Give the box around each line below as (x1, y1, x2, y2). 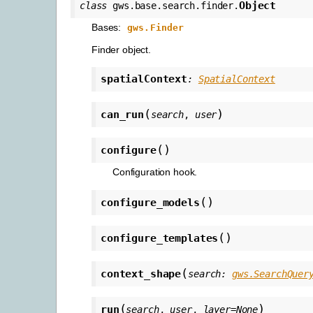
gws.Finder (127, 22, 184, 33)
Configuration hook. (112, 166, 198, 177)
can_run (101, 108, 145, 121)
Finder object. (92, 43, 152, 55)
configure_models (101, 196, 200, 209)
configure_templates (101, 231, 219, 245)
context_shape (101, 267, 182, 280)
